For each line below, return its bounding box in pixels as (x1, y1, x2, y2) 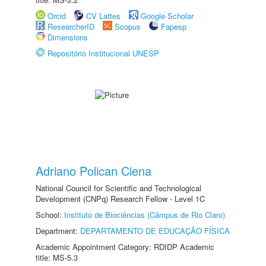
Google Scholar (141, 10, 194, 21)
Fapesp (161, 21, 186, 32)
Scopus (115, 21, 141, 32)
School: (36, 209, 64, 220)
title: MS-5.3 (36, 252, 78, 263)
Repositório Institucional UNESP (47, 47, 159, 59)
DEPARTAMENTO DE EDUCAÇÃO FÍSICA (80, 225, 230, 236)
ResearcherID (47, 21, 97, 32)
